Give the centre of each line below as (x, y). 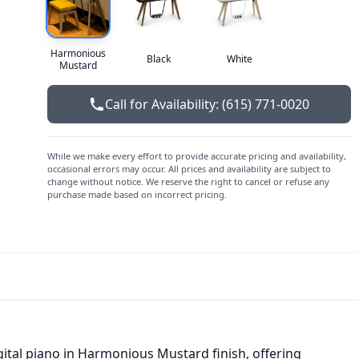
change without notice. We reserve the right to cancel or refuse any (188, 181)
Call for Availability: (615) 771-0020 (208, 104)
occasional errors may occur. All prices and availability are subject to (189, 168)
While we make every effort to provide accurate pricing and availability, (196, 155)
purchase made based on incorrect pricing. (137, 194)
